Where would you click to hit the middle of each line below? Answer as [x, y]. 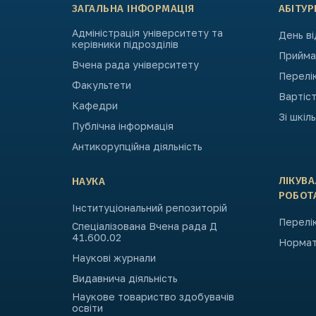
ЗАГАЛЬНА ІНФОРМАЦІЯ [133, 9]
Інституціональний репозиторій [150, 208]
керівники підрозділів [125, 44]
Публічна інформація [123, 126]
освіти [87, 308]
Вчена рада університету [135, 65]
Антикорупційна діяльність [137, 147]
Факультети [102, 85]
